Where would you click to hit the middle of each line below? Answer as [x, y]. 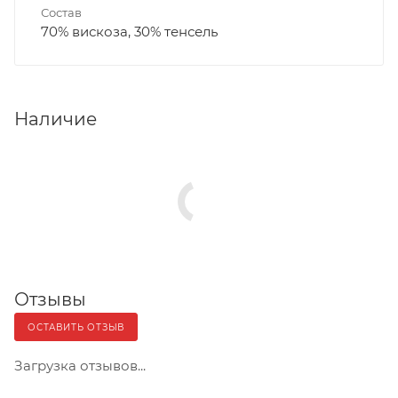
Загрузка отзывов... [80, 365]
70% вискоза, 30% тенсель [129, 31]
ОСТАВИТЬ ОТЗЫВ [76, 327]
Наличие [56, 119]
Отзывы [50, 299]
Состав [61, 12]
